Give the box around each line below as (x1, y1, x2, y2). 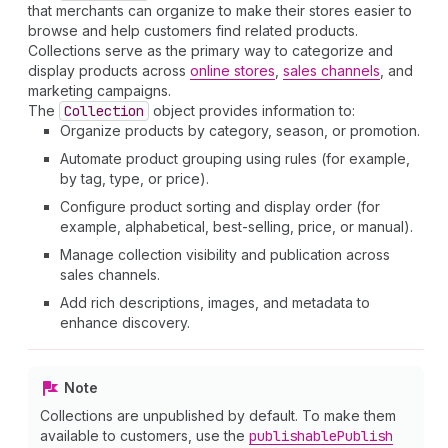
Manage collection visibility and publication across (60, 246, 390, 263)
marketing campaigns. (28, 82, 171, 99)
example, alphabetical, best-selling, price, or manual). (60, 218, 413, 235)
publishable (249, 427, 337, 445)
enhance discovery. (60, 314, 190, 331)
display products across (28, 62, 190, 79)
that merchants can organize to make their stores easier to (28, 2, 412, 19)
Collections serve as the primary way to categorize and (28, 42, 393, 59)
